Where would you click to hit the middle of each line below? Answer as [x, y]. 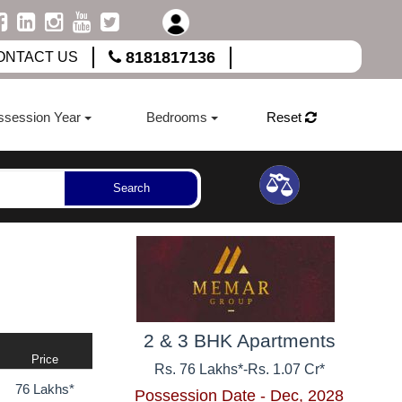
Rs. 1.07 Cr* [286, 369]
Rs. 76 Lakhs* [198, 369]
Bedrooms [176, 117]
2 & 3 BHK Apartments [239, 340]
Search [131, 188]
